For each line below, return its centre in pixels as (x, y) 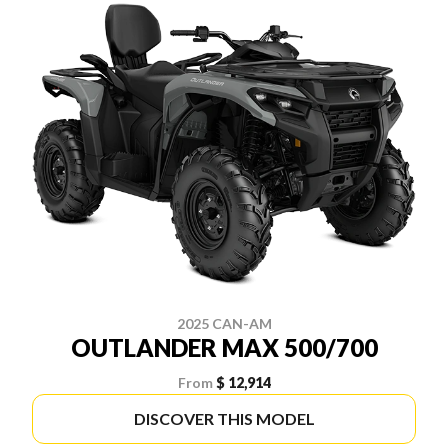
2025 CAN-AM (224, 324)
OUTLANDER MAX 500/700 (224, 348)
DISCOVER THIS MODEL (224, 419)
